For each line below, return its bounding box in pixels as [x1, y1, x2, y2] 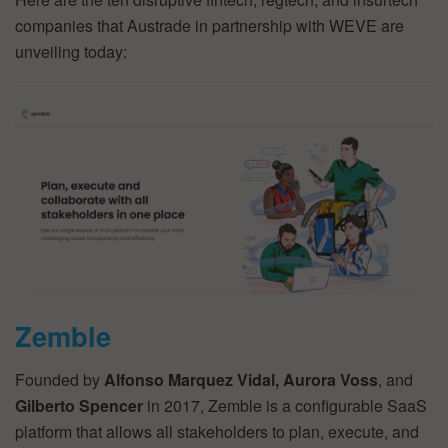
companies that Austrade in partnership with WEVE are [15, 13, 404, 37]
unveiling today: [15, 39, 127, 63]
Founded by [15, 368, 104, 392]
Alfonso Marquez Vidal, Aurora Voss [104, 368, 378, 392]
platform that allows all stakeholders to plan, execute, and [15, 420, 419, 444]
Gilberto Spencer [15, 394, 143, 418]
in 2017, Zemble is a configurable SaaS [143, 394, 427, 418]
